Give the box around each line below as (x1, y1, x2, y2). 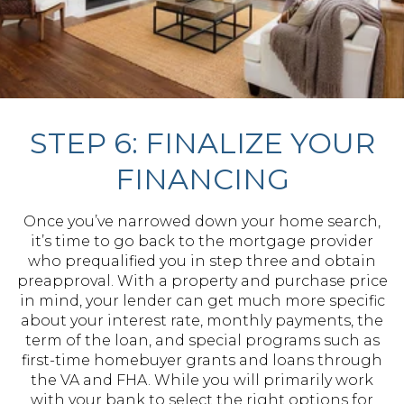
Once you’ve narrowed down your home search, (23, 213, 381, 230)
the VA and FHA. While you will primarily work (31, 372, 373, 389)
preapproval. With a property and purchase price (16, 272, 388, 289)
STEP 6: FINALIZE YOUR (29, 125, 375, 161)
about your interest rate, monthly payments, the (21, 312, 383, 329)
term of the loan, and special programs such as (24, 332, 380, 349)
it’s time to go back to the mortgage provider (31, 233, 373, 250)
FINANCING (115, 161, 289, 197)
